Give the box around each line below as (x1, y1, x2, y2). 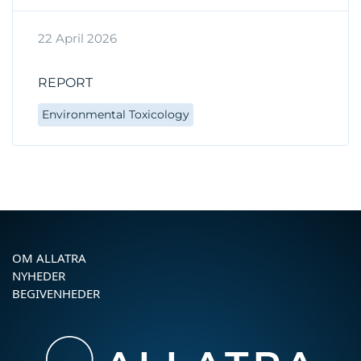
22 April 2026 (38, 30, 117, 46)
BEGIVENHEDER (12, 284, 100, 301)
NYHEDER (12, 267, 65, 284)
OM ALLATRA (12, 249, 86, 266)
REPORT (38, 74, 93, 90)
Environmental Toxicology (42, 106, 189, 122)
